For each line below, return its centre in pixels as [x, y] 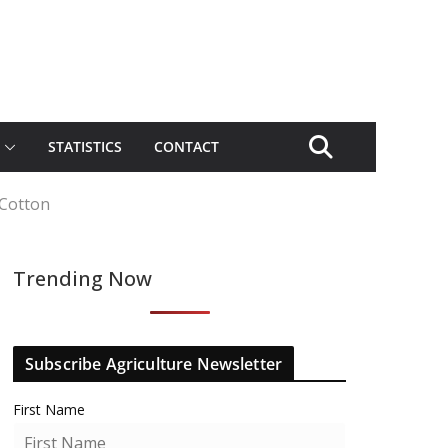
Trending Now [82, 278]
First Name [49, 409]
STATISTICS [85, 146]
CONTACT [186, 146]
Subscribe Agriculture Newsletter [154, 364]
